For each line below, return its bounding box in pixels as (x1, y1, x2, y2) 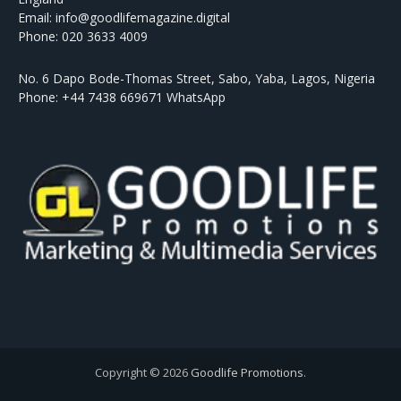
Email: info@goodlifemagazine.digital (18, 9, 230, 27)
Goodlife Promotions (191, 364, 303, 381)
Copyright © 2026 (95, 364, 191, 381)
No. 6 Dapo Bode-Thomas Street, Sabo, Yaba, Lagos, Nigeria (18, 70, 375, 88)
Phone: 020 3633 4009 (18, 28, 148, 46)
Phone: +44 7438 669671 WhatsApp (18, 89, 226, 107)
